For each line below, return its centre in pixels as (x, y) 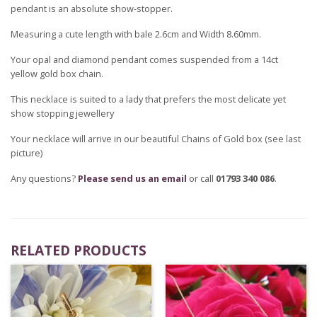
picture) (27, 152)
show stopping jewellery (62, 113)
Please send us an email (132, 178)
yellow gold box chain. (57, 73)
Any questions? (44, 178)
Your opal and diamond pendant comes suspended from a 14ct (144, 59)
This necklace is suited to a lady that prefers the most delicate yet (148, 99)
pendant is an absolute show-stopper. (92, 8)
